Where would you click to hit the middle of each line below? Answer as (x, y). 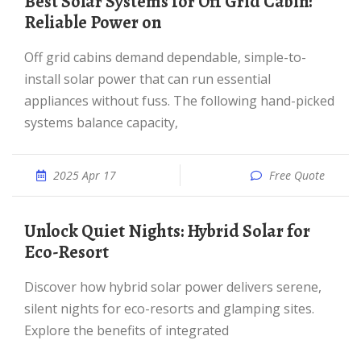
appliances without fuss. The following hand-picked (179, 101)
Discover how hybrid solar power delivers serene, (29, 287)
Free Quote (297, 175)
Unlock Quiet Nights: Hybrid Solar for (30, 231)
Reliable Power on (93, 23)
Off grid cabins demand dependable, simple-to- (29, 57)
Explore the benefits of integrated (127, 330)
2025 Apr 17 (85, 175)
